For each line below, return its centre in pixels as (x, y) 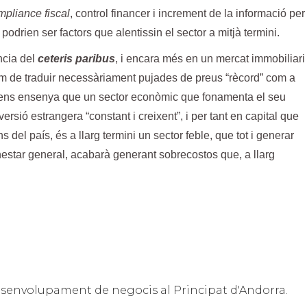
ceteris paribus (76, 59)
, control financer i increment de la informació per (187, 14)
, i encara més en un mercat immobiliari (210, 59)
